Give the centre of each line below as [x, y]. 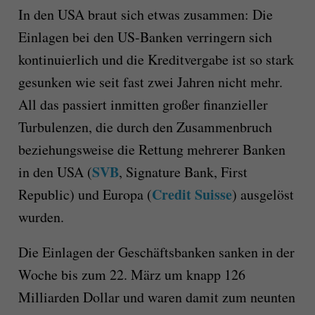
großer [182, 105]
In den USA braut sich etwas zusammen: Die [145, 15]
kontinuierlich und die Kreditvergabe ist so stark [156, 60]
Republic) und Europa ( [85, 195]
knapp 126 [216, 275]
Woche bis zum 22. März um [102, 275]
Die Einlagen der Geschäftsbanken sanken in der [156, 252]
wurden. [41, 217]
